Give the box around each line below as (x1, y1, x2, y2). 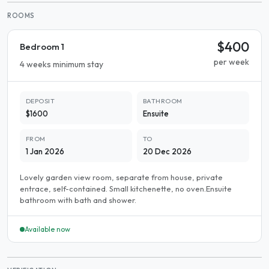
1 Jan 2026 (26, 147, 64, 156)
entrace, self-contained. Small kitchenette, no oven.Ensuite (20, 184, 232, 193)
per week (214, 56, 249, 67)
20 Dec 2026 (143, 147, 192, 156)
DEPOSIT (26, 97, 55, 105)
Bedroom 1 (20, 41, 64, 52)
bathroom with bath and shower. (20, 195, 136, 205)
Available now (25, 225, 70, 234)
